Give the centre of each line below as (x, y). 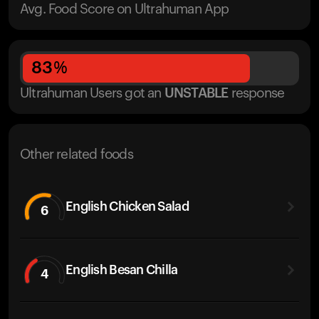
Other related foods (77, 155)
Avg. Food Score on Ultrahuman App (125, 10)
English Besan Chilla (122, 270)
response (258, 94)
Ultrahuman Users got (82, 94)
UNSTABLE (196, 94)
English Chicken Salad (127, 206)
